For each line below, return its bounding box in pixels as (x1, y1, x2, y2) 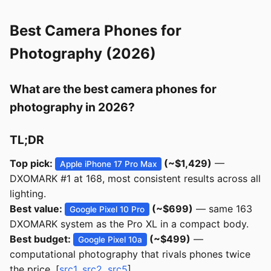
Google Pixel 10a (78, 235, 143, 244)
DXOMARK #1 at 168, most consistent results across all (10, 172, 261, 184)
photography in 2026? (10, 100, 135, 114)
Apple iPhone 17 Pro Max (60, 159, 157, 169)
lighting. (10, 188, 46, 200)
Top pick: (10, 157, 55, 169)
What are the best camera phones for (10, 82, 217, 96)
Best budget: (10, 233, 73, 245)
